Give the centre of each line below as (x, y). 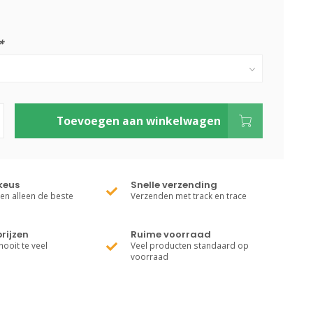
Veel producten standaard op (190, 245)
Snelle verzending (174, 185)
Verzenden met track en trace (189, 196)
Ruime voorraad (171, 234)
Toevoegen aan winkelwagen (138, 121)
